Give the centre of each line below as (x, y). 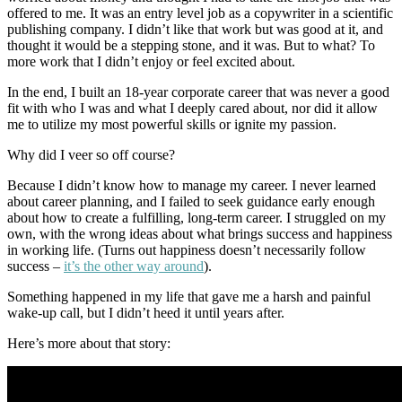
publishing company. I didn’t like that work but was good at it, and (195, 29)
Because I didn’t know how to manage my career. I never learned (192, 185)
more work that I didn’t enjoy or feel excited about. (151, 61)
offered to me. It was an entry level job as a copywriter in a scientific (200, 13)
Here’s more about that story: (89, 343)
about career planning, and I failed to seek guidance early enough (191, 201)
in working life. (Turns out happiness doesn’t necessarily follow (187, 249)
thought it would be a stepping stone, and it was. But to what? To (191, 45)
